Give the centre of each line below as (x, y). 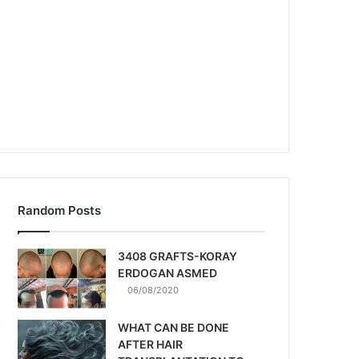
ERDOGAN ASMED (168, 273)
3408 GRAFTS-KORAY (178, 256)
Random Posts (60, 210)
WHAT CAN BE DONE (174, 327)
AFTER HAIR (151, 344)
